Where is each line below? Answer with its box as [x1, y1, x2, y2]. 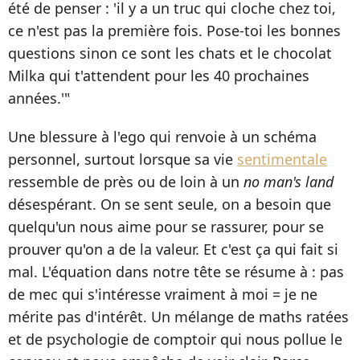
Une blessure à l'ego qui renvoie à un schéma [8, 127, 317, 147]
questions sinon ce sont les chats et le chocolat [8, 43, 332, 63]
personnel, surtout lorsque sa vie [8, 149, 237, 170]
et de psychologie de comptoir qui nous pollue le [8, 329, 342, 350]
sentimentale [237, 149, 327, 170]
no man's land [243, 172, 333, 192]
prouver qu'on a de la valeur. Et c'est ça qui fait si [8, 239, 338, 260]
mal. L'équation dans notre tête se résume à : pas [8, 262, 344, 282]
